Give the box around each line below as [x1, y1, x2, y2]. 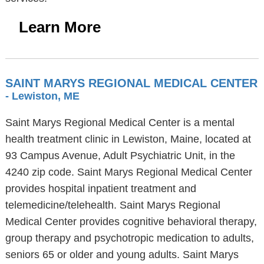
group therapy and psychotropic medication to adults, [5, 232, 254, 244]
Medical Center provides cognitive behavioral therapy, [5, 216, 257, 227]
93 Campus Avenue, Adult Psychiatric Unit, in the [5, 150, 235, 161]
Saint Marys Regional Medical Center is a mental [5, 117, 235, 128]
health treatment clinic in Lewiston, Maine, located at [5, 133, 251, 145]
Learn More [18, 18, 101, 36]
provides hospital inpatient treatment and [5, 183, 196, 194]
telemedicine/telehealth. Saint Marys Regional [5, 199, 220, 211]
